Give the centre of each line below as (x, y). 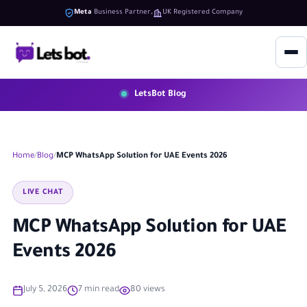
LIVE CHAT (43, 193)
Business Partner (121, 13)
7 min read (99, 290)
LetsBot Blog (160, 95)
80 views (148, 290)
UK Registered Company (202, 13)
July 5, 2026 (45, 290)
